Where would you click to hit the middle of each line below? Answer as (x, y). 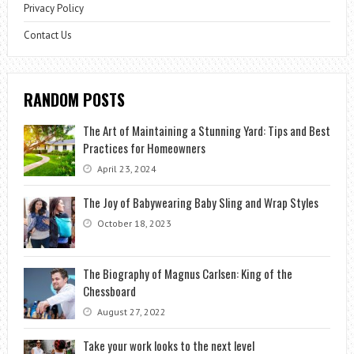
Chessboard (109, 291)
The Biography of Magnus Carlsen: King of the (187, 274)
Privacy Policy (53, 9)
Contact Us (47, 36)
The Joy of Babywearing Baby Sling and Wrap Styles (200, 203)
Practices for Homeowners (144, 148)
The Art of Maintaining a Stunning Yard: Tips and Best (206, 131)
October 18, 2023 (133, 224)
